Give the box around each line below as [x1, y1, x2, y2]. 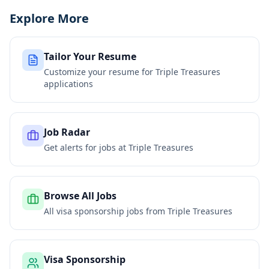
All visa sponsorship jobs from [44, 205, 168, 217]
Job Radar [44, 125, 90, 139]
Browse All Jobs [44, 189, 116, 202]
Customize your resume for [44, 66, 156, 77]
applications [44, 78, 93, 89]
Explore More [10, 10, 89, 26]
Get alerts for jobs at [44, 142, 128, 153]
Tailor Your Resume [44, 50, 136, 63]
